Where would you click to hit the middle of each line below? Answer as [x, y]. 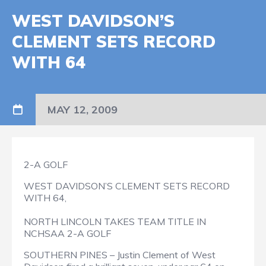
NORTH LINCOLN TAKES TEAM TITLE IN [115, 222]
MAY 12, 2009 [83, 110]
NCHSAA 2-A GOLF [67, 234]
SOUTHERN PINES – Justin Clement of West [120, 255]
